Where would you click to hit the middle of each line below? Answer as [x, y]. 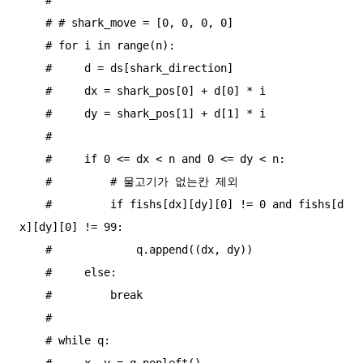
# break [32, 295]
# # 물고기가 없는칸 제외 [32, 181]
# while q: [32, 340]
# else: [32, 272]
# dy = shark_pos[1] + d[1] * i [32, 113]
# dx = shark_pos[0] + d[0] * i [32, 90]
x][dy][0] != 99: [71, 226]
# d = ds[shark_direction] [32, 68]
